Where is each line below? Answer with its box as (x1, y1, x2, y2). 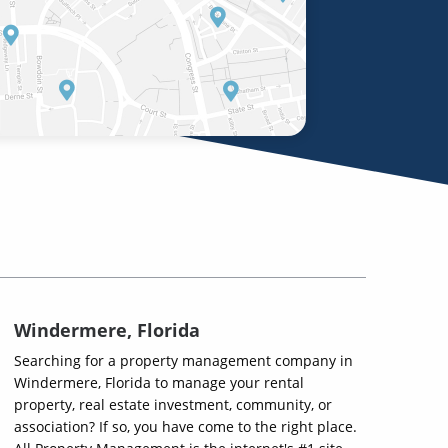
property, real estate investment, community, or (14, 395, 332, 414)
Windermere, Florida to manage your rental (14, 373, 304, 392)
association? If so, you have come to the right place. (14, 417, 357, 436)
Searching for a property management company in (14, 351, 353, 370)
